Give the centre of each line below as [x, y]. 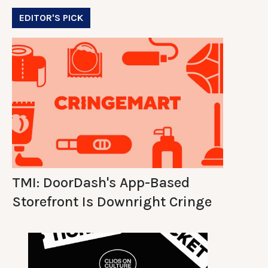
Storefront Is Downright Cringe [112, 201]
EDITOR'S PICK [51, 17]
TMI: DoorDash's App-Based [101, 182]
